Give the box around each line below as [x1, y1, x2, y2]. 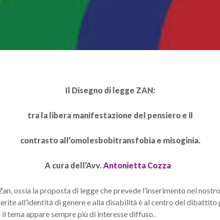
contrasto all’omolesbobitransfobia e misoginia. [20, 136, 200, 145]
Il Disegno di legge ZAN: [65, 85, 155, 95]
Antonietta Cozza [103, 161, 171, 170]
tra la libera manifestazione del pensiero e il [27, 110, 193, 120]
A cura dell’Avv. [45, 161, 103, 170]
